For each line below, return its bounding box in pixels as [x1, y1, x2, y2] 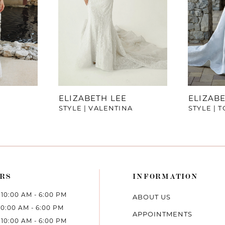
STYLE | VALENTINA [59, 104, 133, 113]
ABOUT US [133, 193, 171, 201]
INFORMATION [133, 171, 198, 181]
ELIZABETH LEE [59, 93, 127, 103]
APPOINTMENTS [133, 210, 193, 218]
